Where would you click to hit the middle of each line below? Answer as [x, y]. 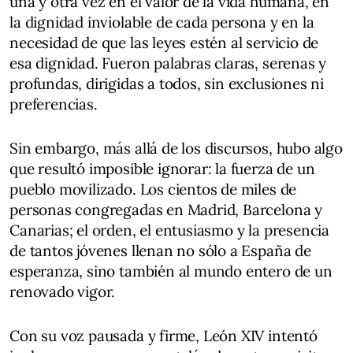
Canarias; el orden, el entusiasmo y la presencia [170, 230]
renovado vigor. [63, 292]
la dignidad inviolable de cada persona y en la [162, 22]
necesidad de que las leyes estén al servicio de [164, 43]
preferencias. [54, 104]
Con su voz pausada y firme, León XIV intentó [163, 336]
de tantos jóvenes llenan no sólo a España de [160, 251]
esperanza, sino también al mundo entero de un [171, 271]
